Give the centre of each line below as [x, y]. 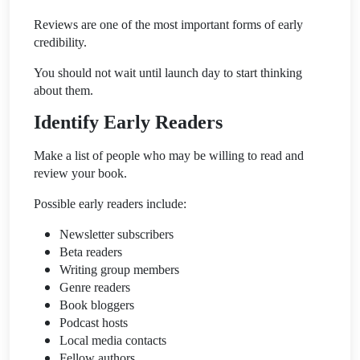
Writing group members [119, 269]
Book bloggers [97, 305]
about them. [63, 90]
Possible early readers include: [110, 203]
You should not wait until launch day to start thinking [168, 72]
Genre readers [95, 287]
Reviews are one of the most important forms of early [168, 24]
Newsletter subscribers [117, 234]
